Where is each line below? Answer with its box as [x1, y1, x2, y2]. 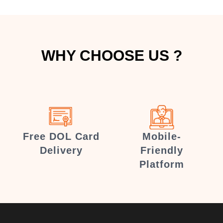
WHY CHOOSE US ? [41, 47, 182, 64]
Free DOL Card [22, 131, 100, 142]
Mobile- [142, 131, 182, 142]
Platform [139, 159, 185, 170]
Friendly [140, 145, 184, 156]
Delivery [39, 145, 83, 156]
